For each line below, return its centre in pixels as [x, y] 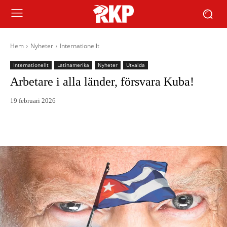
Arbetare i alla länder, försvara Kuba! [102, 82]
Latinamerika [73, 65]
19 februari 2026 [33, 100]
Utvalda [136, 65]
